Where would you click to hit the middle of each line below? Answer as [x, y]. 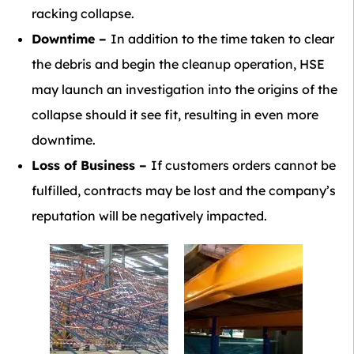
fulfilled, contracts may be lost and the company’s [184, 190]
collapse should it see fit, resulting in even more [175, 115]
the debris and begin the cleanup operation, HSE [178, 64]
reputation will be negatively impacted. [149, 216]
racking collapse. [83, 13]
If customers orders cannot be [243, 165]
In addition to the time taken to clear [222, 39]
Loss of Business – [91, 165]
